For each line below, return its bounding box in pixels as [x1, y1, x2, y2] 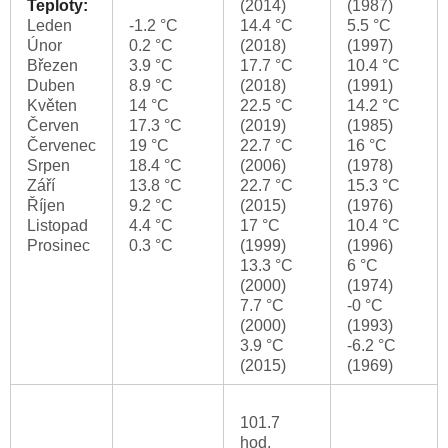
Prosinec [27, 237, 90, 255]
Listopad [27, 217, 88, 235]
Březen [27, 57, 78, 75]
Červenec [27, 137, 96, 155]
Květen [27, 97, 77, 115]
